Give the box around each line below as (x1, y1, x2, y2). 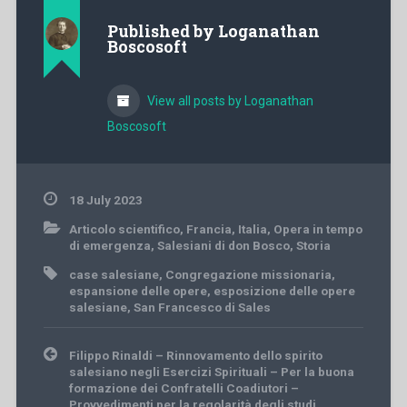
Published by (106, 20, 218, 42)
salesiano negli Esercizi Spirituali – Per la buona (68, 363, 354, 379)
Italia (237, 221, 267, 236)
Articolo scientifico (68, 221, 180, 236)
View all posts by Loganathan (144, 93, 313, 108)
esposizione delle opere (213, 283, 355, 298)
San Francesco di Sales (133, 299, 271, 314)
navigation (42, 357, 107, 375)
